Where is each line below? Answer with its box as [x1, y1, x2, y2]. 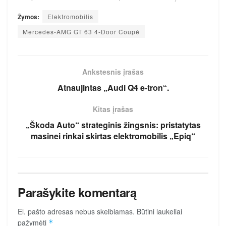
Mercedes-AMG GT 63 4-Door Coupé [23, 27, 140, 36]
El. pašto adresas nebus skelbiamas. [18, 206, 135, 216]
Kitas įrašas [93, 103, 133, 114]
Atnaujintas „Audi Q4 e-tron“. [57, 81, 169, 93]
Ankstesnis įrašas [82, 66, 144, 77]
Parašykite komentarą [18, 183, 137, 201]
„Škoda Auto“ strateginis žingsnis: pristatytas [25, 119, 201, 131]
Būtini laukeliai [137, 206, 182, 216]
